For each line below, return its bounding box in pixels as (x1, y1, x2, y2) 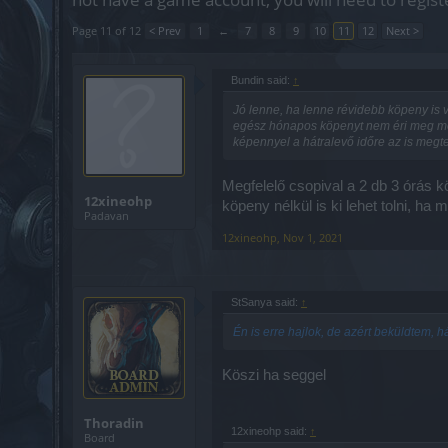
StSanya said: (231, 295, 301, 308)
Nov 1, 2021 (283, 229, 343, 245)
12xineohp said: (231, 424, 310, 437)
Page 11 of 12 (72, 23, 141, 38)
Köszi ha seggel (222, 367, 326, 384)
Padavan (84, 208, 129, 223)
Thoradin (84, 413, 144, 432)
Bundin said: (231, 74, 293, 86)
